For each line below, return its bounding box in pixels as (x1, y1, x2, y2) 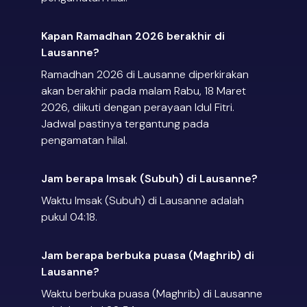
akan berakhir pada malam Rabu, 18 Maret (41, 84, 246, 99)
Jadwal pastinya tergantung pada (41, 116, 209, 132)
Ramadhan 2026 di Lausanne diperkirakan (41, 67, 249, 82)
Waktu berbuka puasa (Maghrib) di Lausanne (41, 286, 262, 302)
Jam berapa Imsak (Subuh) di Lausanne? (41, 171, 258, 186)
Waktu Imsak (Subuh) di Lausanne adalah (41, 193, 244, 208)
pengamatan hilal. (41, 133, 127, 148)
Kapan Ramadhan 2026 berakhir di (41, 29, 225, 44)
